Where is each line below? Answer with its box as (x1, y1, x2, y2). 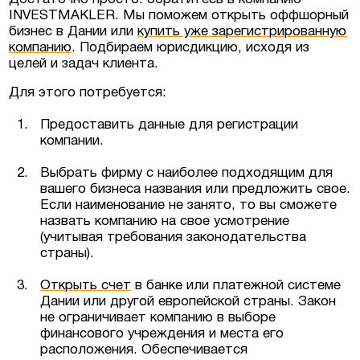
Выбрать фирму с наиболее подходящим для (40, 166, 333, 179)
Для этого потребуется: (9, 86, 167, 99)
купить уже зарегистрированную (137, 25, 347, 38)
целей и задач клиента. (9, 57, 159, 70)
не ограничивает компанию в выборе (40, 311, 276, 324)
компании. (40, 134, 104, 147)
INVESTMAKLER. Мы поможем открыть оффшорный (9, 9, 350, 22)
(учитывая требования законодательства (40, 231, 307, 243)
